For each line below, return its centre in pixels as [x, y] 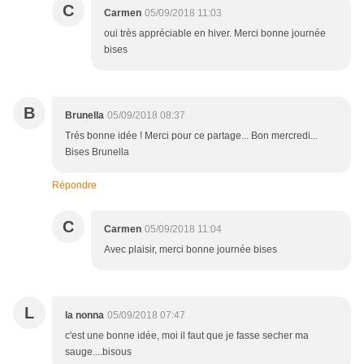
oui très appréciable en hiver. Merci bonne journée [215, 34]
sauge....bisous [98, 352]
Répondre [74, 186]
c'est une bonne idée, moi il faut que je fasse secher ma [187, 336]
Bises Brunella [97, 152]
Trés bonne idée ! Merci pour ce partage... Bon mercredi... [191, 136]
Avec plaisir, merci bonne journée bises [191, 250]
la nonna [84, 316]
